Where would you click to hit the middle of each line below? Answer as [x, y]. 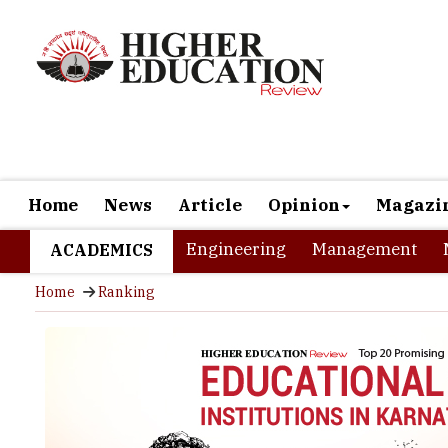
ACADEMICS [101, 190]
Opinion [304, 145]
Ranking [126, 232]
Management [364, 189]
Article [210, 145]
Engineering [236, 189]
